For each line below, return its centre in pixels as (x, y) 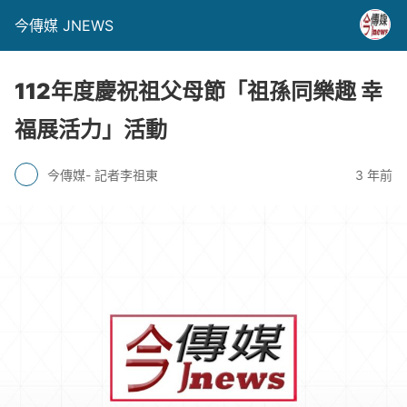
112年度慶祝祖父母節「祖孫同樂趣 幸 (199, 91)
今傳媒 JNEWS (64, 25)
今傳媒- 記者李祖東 (103, 174)
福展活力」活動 (91, 129)
